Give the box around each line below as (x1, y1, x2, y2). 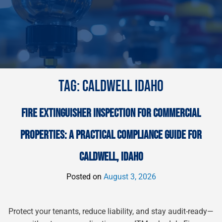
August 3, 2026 (103, 172, 156, 181)
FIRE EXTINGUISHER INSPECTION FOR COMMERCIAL (21, 106, 201, 120)
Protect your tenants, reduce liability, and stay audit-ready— (8, 207, 214, 216)
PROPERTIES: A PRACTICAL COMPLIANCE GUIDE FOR (20, 128, 202, 142)
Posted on (66, 172, 104, 181)
